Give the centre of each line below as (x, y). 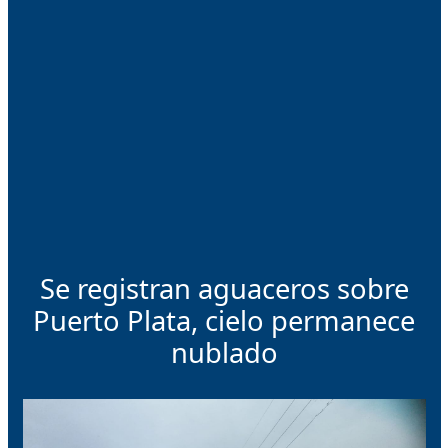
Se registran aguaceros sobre (224, 288)
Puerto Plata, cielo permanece (224, 320)
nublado (224, 352)
